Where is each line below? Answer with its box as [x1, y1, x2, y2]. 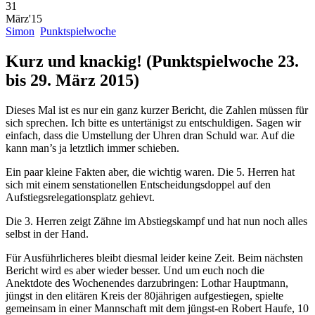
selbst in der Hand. [6, 227, 89, 240]
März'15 [6, 13, 42, 25]
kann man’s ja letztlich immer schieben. [6, 141, 179, 154]
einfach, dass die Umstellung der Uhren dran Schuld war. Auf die [6, 129, 295, 141]
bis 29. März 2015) [6, 70, 139, 89]
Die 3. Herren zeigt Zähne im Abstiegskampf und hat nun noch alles [6, 214, 307, 227]
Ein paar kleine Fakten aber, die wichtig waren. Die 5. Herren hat [6, 165, 295, 178]
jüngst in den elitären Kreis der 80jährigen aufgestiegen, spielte [6, 289, 283, 302]
